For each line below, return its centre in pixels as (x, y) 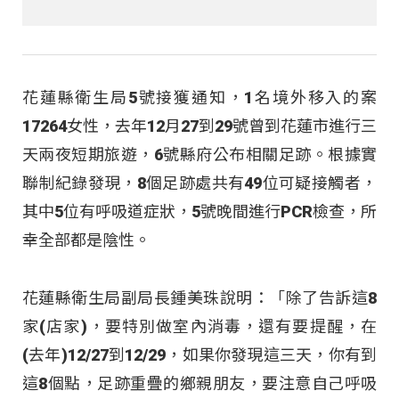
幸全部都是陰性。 (86, 240)
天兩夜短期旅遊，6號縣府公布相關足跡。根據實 (199, 155)
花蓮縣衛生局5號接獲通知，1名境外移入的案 (199, 98)
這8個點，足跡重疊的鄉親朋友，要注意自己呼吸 (199, 383)
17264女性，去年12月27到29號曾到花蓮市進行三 (199, 126)
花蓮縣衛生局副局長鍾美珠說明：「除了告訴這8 (199, 297)
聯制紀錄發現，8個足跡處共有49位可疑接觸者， (199, 183)
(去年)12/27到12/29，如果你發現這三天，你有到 (199, 354)
